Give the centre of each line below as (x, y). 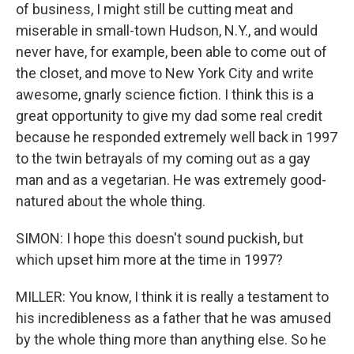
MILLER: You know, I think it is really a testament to (172, 297)
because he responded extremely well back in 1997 (177, 137)
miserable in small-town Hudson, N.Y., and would (167, 30)
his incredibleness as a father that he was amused (173, 318)
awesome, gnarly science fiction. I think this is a (165, 94)
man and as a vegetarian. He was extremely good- (171, 180)
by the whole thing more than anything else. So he (171, 339)
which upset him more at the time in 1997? (149, 260)
